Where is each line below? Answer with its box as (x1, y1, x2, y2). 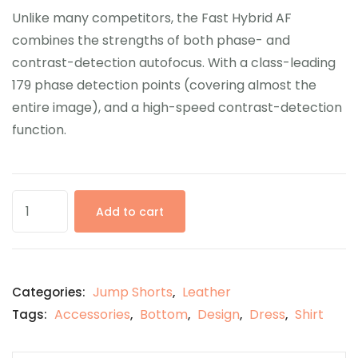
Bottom (140, 304, 188, 324)
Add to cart (96, 203, 164, 220)
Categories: (12, 283, 89, 300)
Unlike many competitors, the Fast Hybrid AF (12, 8, 292, 27)
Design (197, 304, 240, 324)
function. (12, 120, 66, 139)
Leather (182, 282, 231, 301)
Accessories (54, 304, 130, 324)
